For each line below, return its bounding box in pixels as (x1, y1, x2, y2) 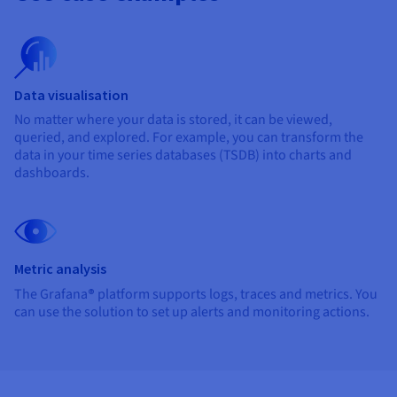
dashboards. (14, 162, 90, 183)
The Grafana (14, 284, 88, 304)
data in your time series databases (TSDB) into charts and (14, 144, 352, 165)
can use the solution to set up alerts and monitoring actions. (14, 301, 370, 322)
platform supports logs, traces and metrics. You (95, 284, 378, 304)
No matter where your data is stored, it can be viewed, (14, 109, 332, 129)
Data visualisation (14, 85, 128, 104)
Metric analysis (14, 259, 106, 277)
